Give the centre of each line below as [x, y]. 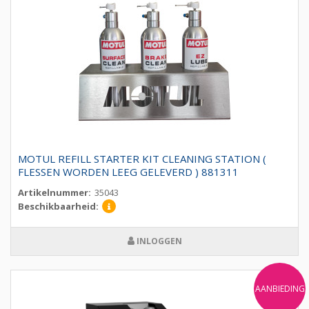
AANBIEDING [280, 288]
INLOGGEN [158, 241]
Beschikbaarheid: [58, 207]
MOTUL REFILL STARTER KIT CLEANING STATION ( [142, 159]
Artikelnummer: [54, 193]
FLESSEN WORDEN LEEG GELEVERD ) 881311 [128, 172]
